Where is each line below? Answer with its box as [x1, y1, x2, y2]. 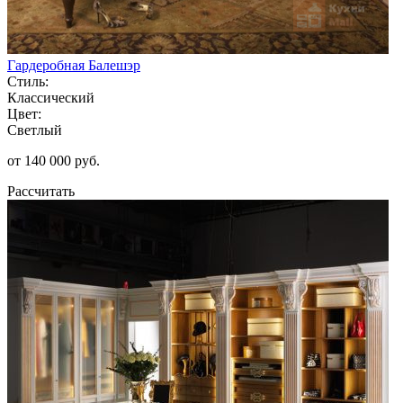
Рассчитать [7, 183, 75, 199]
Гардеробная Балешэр [7, 57, 140, 73]
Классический [7, 89, 94, 105]
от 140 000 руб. [7, 152, 100, 168]
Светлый [7, 121, 62, 138]
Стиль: [7, 73, 49, 89]
